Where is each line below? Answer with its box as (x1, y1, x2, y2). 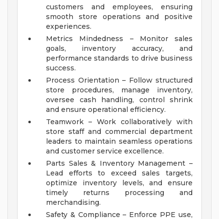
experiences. (46, 22, 95, 31)
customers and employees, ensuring (46, 2, 193, 12)
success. (46, 64, 80, 73)
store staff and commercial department (46, 127, 193, 136)
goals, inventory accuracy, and (46, 44, 193, 53)
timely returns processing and (46, 188, 193, 197)
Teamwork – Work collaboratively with (46, 117, 193, 127)
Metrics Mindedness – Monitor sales (46, 34, 193, 44)
